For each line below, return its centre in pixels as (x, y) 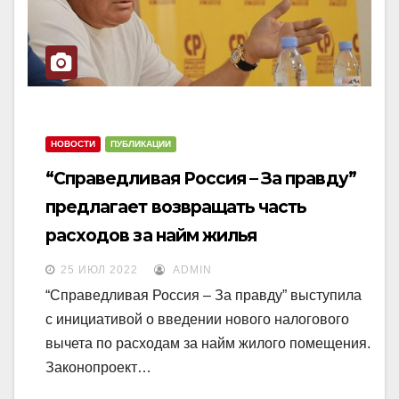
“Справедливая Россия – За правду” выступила (204, 295)
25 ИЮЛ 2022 (99, 269)
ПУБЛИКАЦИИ (141, 143)
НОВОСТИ (73, 143)
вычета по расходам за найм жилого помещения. (208, 343)
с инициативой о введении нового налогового (197, 319)
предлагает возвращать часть (176, 207)
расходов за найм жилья (151, 235)
